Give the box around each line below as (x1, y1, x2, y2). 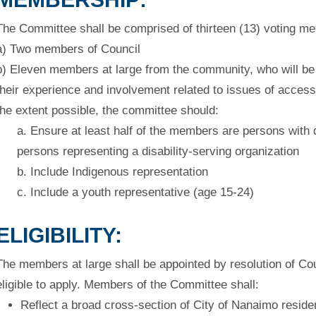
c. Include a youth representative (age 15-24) (16, 186, 254, 199)
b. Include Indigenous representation (16, 165, 208, 178)
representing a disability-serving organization (62, 145, 299, 158)
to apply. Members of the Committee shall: (35, 278, 259, 291)
